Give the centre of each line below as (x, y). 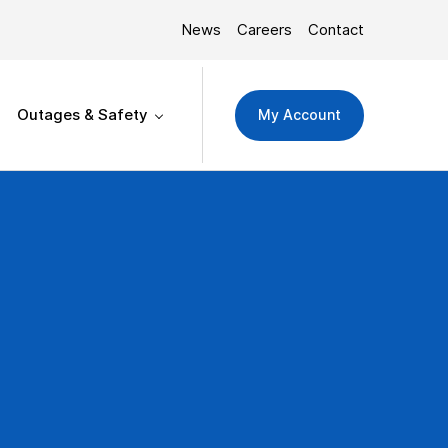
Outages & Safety (82, 115)
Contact (336, 30)
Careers (264, 30)
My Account (299, 114)
